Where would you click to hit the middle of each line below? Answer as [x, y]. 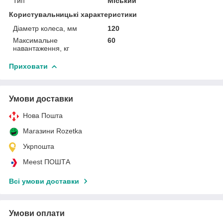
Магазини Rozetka [53, 131]
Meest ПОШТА [47, 162]
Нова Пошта [43, 115]
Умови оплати [37, 213]
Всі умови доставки [44, 181]
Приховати [28, 66]
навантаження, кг [41, 48]
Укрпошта [39, 146]
